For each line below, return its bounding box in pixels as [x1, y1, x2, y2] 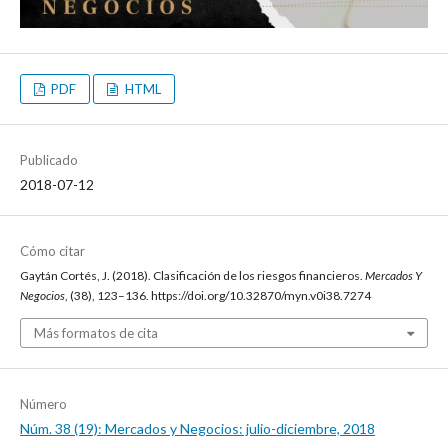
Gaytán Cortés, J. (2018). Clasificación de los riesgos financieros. [20, 268, 365, 284]
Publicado [20, 152, 78, 169]
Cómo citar [20, 243, 85, 260]
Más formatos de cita [34, 325, 158, 342]
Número [20, 396, 67, 413]
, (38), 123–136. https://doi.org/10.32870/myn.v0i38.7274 [65, 288, 371, 304]
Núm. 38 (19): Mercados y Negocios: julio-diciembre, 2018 [20, 420, 375, 438]
